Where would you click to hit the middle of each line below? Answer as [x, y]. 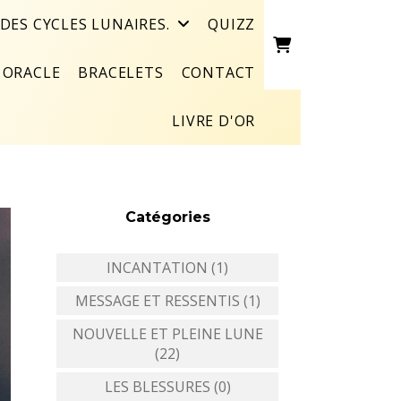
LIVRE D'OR [214, 121]
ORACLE [31, 73]
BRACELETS [121, 73]
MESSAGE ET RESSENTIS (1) [167, 301]
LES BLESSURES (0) [167, 387]
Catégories [167, 217]
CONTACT [218, 73]
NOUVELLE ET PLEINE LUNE [167, 334]
